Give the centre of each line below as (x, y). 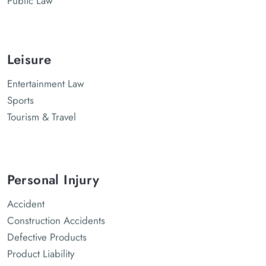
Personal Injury (53, 178)
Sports (20, 99)
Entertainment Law (45, 83)
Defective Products (47, 236)
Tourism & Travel (41, 116)
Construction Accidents (56, 219)
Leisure (29, 58)
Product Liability (40, 253)
